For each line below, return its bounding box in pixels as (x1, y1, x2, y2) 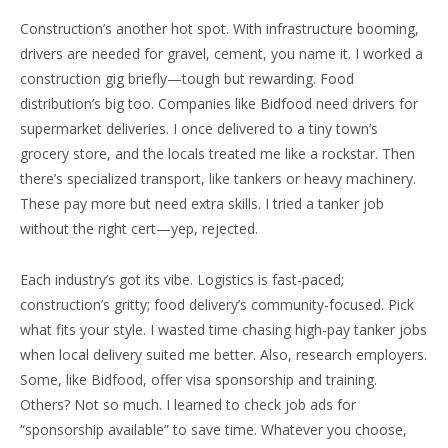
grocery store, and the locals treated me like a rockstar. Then (20, 144, 415, 164)
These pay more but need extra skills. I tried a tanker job (20, 194, 384, 214)
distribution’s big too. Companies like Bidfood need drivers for (20, 94, 418, 114)
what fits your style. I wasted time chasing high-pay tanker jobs (20, 320, 427, 340)
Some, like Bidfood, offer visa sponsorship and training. (20, 370, 377, 390)
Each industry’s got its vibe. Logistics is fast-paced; (20, 270, 344, 290)
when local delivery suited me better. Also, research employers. (20, 345, 427, 365)
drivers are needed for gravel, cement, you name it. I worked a (20, 44, 423, 64)
